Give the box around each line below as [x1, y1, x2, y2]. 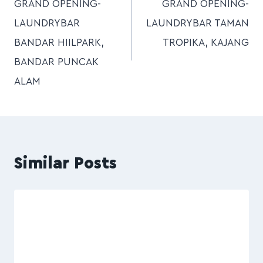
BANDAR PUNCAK [14, 57, 99, 68]
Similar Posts [14, 155, 117, 172]
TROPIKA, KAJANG [163, 38, 249, 48]
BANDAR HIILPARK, [14, 38, 104, 48]
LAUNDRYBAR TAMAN [146, 18, 249, 29]
